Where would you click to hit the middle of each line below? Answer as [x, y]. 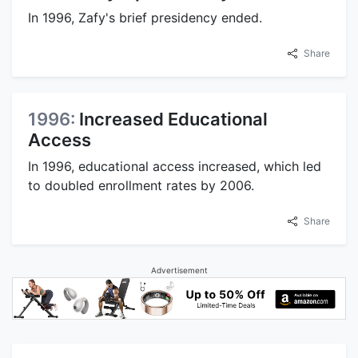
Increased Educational [173, 119]
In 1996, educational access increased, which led [175, 166]
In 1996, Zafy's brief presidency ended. [145, 17]
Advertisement [179, 270]
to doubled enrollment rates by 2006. [141, 185]
